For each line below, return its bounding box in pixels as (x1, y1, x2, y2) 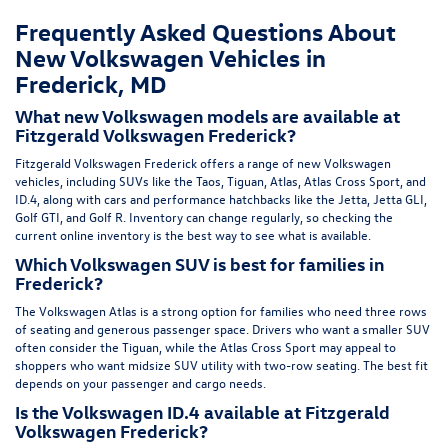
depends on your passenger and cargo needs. (15, 373, 266, 391)
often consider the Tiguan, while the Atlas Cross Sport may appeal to (15, 337, 396, 355)
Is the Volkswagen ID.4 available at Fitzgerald (15, 399, 390, 423)
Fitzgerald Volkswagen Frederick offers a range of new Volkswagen (15, 153, 391, 171)
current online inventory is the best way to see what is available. (15, 225, 371, 243)
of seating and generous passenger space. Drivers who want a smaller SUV (15, 319, 430, 337)
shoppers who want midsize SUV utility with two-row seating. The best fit (15, 355, 428, 373)
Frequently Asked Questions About (15, 15, 396, 46)
